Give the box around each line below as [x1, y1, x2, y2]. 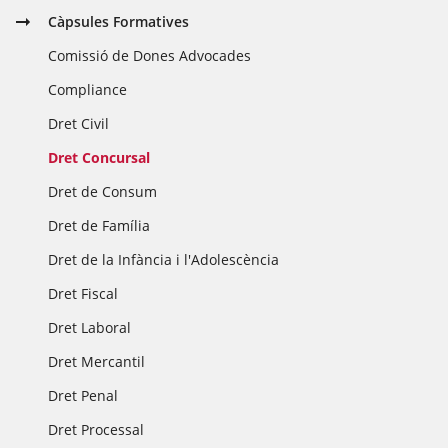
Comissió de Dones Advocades [48, 46, 252, 65]
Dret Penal [48, 386, 119, 405]
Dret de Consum [48, 182, 158, 201]
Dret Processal [48, 420, 145, 439]
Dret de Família [48, 216, 151, 235]
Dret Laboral [48, 318, 132, 337]
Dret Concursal [48, 148, 151, 167]
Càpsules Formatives [48, 12, 190, 31]
